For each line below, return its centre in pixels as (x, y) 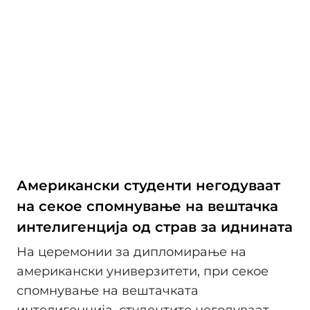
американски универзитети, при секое (143, 271)
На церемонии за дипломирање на (131, 252)
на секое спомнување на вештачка (147, 207)
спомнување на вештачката (108, 290)
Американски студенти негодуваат (148, 186)
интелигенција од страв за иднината (155, 227)
